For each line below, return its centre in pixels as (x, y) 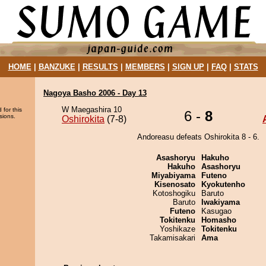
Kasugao (216, 211)
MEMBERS (145, 67)
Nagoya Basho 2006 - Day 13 (95, 93)
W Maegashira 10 (92, 110)
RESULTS (100, 67)
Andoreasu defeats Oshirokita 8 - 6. (198, 137)
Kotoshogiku (174, 193)
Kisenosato (175, 184)
